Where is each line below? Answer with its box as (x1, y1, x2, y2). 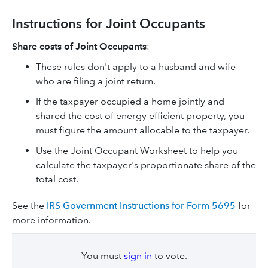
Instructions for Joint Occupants (12, 16, 205, 32)
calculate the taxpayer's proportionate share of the (36, 159, 256, 170)
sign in (123, 250, 152, 261)
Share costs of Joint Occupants (12, 41, 147, 52)
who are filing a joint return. (36, 75, 156, 87)
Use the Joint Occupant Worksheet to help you (36, 145, 238, 156)
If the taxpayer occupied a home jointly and (36, 96, 224, 107)
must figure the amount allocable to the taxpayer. (36, 124, 249, 136)
